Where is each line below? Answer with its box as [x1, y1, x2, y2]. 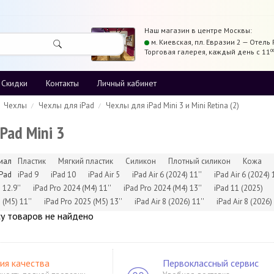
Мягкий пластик [58, 156, 113, 166]
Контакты [46, 78, 79, 89]
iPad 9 [18, 169, 39, 180]
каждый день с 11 [209, 47, 270, 56]
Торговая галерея [144, 47, 206, 56]
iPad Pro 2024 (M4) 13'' [124, 183, 202, 193]
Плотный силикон [168, 156, 231, 166]
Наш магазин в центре [144, 26, 224, 35]
